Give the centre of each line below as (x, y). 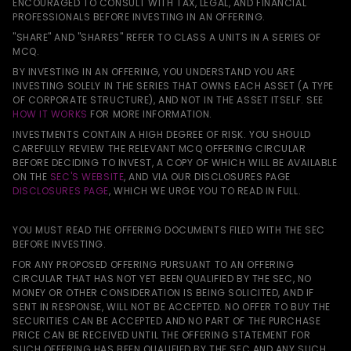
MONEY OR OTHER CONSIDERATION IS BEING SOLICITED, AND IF (163, 292)
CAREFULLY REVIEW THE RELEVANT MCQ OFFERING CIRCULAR (159, 148)
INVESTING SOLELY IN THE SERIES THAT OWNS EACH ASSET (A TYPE (174, 85)
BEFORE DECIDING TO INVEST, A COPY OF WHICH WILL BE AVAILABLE (175, 162)
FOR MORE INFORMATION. (150, 114)
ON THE (31, 176)
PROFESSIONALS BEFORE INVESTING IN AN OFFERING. (139, 16)
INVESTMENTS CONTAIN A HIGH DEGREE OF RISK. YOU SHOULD (162, 134)
